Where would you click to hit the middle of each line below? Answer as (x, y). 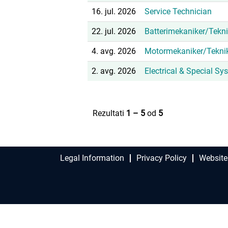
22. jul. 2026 (114, 31)
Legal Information (92, 158)
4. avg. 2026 (114, 51)
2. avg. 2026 (114, 71)
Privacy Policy (162, 158)
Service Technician (178, 11)
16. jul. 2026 (114, 11)
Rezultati (109, 113)
